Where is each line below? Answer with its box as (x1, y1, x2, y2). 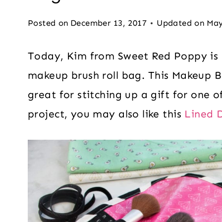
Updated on (157, 18, 205, 28)
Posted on (28, 18, 69, 28)
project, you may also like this (28, 108, 185, 121)
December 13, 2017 (70, 18, 147, 28)
